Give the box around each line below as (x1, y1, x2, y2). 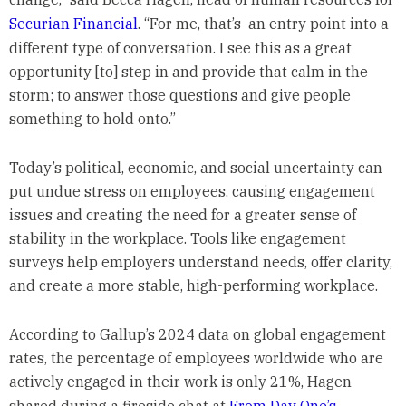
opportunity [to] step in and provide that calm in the (8, 62, 368, 81)
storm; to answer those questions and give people (8, 85, 351, 104)
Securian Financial (8, 14, 138, 33)
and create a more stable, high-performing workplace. (8, 275, 378, 295)
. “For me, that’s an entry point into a (137, 14, 389, 33)
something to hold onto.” (8, 109, 176, 128)
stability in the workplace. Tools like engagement (8, 228, 346, 247)
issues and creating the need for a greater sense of (8, 205, 356, 224)
